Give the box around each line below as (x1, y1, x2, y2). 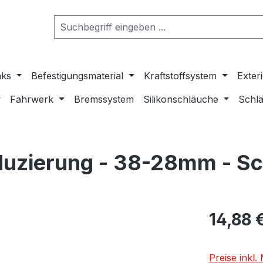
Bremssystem (73, 93, 134, 105)
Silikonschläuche (143, 93, 218, 105)
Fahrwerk (10, 93, 54, 105)
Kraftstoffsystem (144, 69, 217, 82)
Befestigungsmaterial (31, 69, 124, 82)
